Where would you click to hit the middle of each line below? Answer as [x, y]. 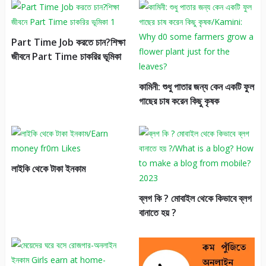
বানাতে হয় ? [157, 213]
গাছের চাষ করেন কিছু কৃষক [179, 101]
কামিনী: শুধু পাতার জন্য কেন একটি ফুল [196, 87]
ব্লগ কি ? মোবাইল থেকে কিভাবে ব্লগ [195, 199]
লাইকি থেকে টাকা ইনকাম [48, 169]
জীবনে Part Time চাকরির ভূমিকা [66, 57]
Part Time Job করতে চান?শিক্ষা [68, 42]
